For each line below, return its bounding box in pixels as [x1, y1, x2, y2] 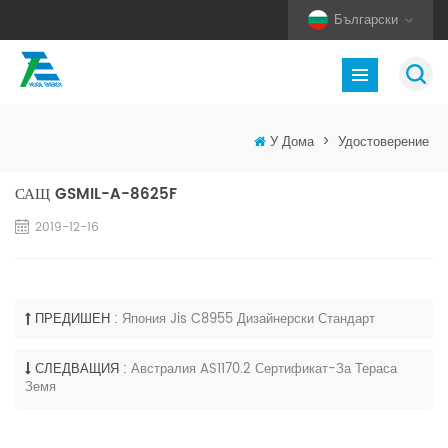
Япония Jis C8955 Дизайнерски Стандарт [122, 309, 375, 331]
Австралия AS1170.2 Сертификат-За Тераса [131, 359, 397, 381]
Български [334, 9, 398, 31]
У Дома [270, 132, 314, 154]
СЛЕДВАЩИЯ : [35, 359, 127, 381]
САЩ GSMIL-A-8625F [15, 182, 177, 208]
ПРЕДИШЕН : [35, 309, 118, 331]
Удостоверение [338, 132, 429, 154]
